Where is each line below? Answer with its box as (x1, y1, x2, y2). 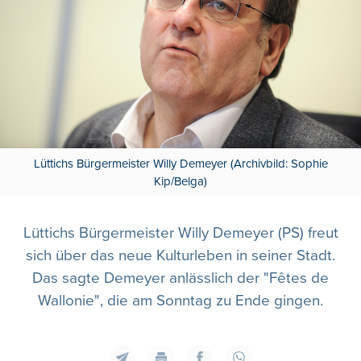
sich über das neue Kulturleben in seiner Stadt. (26, 246, 335, 265)
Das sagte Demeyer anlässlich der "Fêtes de (32, 268, 329, 288)
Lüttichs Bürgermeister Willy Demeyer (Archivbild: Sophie (33, 156, 328, 171)
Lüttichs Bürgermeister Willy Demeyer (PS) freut (23, 223, 338, 243)
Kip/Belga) (154, 173, 207, 189)
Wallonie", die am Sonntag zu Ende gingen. (38, 291, 323, 310)
